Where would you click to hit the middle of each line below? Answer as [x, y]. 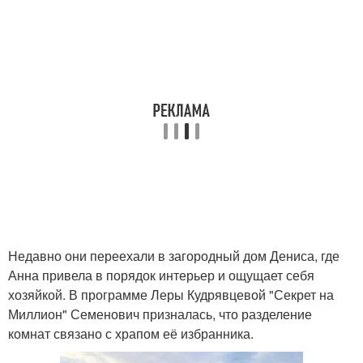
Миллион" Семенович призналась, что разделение [160, 314]
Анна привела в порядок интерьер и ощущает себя [161, 275]
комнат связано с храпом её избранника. [131, 333]
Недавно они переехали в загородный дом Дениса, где [174, 256]
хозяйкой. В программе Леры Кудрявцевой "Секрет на [171, 295]
